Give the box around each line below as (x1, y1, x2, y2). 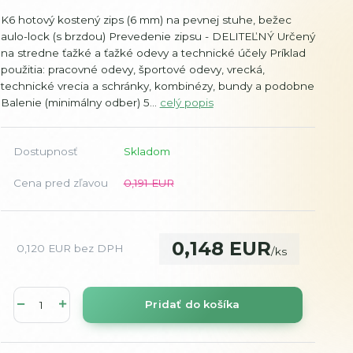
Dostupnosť (13, 144, 77, 158)
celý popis (159, 95, 214, 109)
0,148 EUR (172, 236, 271, 260)
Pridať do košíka (145, 298, 240, 311)
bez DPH (73, 242, 124, 255)
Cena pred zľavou (13, 176, 108, 189)
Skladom (123, 144, 170, 158)
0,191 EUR (123, 176, 174, 189)
